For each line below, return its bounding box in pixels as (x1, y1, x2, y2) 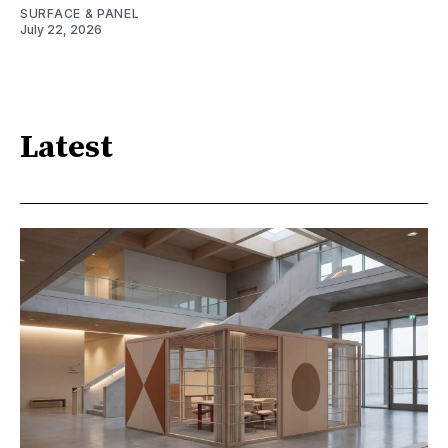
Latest (20, 128, 113, 169)
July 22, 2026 (20, 21, 102, 37)
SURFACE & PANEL (20, 5, 140, 21)
